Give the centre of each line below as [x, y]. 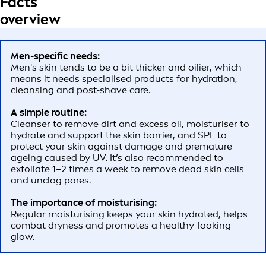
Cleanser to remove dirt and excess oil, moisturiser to [130, 123]
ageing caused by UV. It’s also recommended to [117, 157]
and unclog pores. [52, 180]
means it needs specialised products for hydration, [124, 78]
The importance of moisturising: [86, 202]
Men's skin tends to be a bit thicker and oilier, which [126, 67]
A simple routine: [51, 112]
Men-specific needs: [56, 56]
